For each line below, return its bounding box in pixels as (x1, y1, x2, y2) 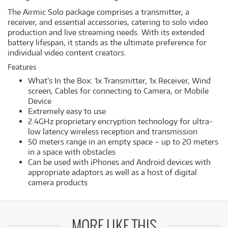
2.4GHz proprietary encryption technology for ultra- (28, 117, 213, 126)
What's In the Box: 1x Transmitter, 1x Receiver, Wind (28, 76, 211, 85)
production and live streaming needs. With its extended (8, 27, 205, 37)
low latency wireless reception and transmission (28, 127, 197, 136)
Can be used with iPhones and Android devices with (28, 157, 211, 167)
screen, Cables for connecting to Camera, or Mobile (28, 86, 209, 96)
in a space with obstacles (28, 147, 116, 157)
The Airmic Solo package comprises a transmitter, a (8, 7, 189, 17)
